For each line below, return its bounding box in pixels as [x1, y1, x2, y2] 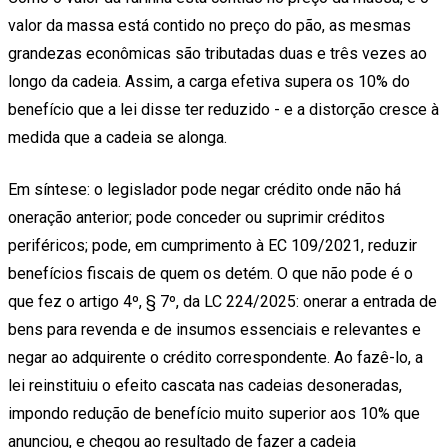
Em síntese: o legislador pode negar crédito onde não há [8, 180, 401, 200]
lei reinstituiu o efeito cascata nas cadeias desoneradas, [8, 376, 402, 396]
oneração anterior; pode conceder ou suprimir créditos [8, 208, 385, 228]
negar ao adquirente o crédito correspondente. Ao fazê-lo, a [8, 348, 423, 368]
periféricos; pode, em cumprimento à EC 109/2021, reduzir [8, 236, 417, 256]
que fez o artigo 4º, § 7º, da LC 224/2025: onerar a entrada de [8, 292, 437, 312]
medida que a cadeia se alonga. [8, 128, 227, 148]
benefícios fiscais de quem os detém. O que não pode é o [8, 264, 413, 284]
